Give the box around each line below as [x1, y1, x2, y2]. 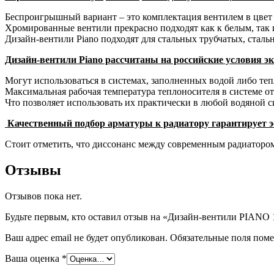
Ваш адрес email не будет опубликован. [5, 232, 168, 243]
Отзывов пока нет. [5, 190, 82, 201]
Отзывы [5, 161, 61, 178]
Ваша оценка [5, 253, 62, 264]
